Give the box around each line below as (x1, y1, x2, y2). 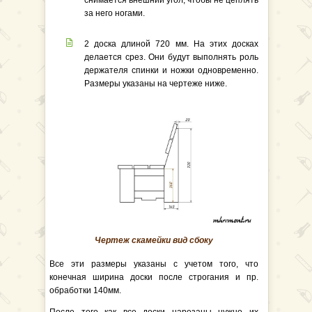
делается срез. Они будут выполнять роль (84, 52, 258, 62)
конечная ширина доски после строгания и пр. (49, 272, 258, 282)
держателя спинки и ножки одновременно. (84, 65, 258, 75)
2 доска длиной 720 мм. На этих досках (84, 39, 258, 49)
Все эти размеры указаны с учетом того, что (49, 259, 258, 269)
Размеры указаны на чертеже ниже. (84, 79, 227, 88)
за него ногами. (84, 8, 145, 18)
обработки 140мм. (49, 286, 121, 295)
